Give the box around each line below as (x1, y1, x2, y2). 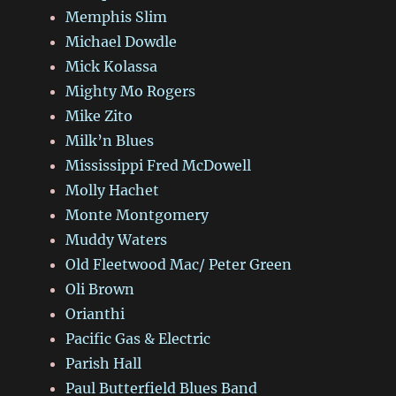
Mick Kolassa (65, 57, 158, 76)
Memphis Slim (65, 8, 168, 27)
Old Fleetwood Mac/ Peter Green (65, 255, 293, 274)
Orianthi (65, 305, 126, 324)
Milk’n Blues (65, 132, 155, 150)
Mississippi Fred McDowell (65, 156, 252, 175)
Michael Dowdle (65, 33, 178, 51)
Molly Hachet (65, 181, 160, 200)
